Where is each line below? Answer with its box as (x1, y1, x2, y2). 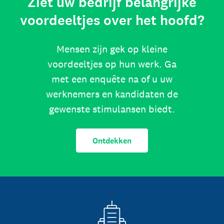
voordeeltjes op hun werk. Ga (47, 57, 176, 70)
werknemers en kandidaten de (46, 87, 178, 100)
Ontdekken (92, 135, 131, 146)
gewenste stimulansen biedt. (49, 102, 175, 115)
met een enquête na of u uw (51, 72, 172, 85)
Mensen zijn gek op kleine (56, 42, 167, 55)
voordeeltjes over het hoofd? (19, 11, 204, 30)
